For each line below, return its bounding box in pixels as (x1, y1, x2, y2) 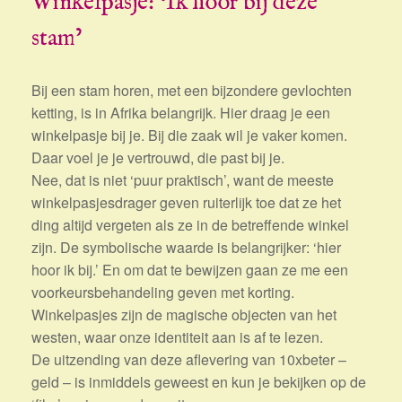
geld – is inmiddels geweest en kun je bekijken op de (31, 371, 366, 393)
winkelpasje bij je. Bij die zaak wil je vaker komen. (31, 125, 347, 146)
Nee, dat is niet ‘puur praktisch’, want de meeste (31, 170, 334, 191)
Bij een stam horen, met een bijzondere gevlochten (31, 80, 352, 101)
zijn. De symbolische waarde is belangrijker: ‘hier (31, 237, 341, 258)
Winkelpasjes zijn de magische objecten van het (31, 304, 336, 326)
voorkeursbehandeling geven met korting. (31, 282, 294, 303)
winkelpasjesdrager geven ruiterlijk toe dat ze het (31, 192, 341, 214)
